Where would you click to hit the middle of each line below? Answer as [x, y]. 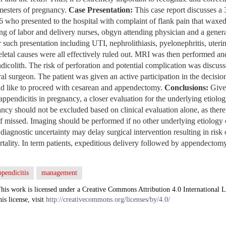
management [59, 173]
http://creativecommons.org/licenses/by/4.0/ [108, 200]
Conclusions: [186, 88]
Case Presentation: [101, 10]
